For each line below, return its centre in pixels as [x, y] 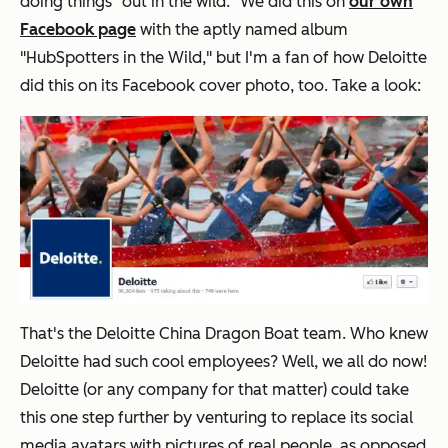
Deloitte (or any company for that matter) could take [214, 389]
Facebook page [78, 30]
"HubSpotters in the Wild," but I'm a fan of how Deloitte [223, 58]
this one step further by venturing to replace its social [216, 417]
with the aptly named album [242, 30]
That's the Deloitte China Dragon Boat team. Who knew [224, 333]
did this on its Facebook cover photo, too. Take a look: [220, 86]
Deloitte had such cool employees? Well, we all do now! [223, 361]
